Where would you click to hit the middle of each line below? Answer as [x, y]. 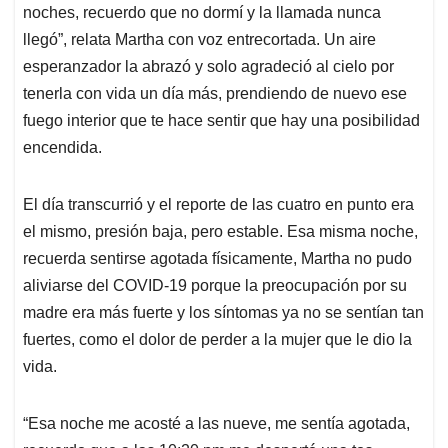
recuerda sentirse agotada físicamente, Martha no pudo [217, 259]
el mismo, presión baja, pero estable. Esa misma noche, [220, 232]
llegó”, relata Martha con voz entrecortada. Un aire [199, 40]
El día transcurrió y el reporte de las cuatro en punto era [218, 205]
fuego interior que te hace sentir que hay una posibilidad [221, 121]
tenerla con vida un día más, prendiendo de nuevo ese [215, 94]
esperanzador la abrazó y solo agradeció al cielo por [208, 67]
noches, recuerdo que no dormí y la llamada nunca [202, 13]
